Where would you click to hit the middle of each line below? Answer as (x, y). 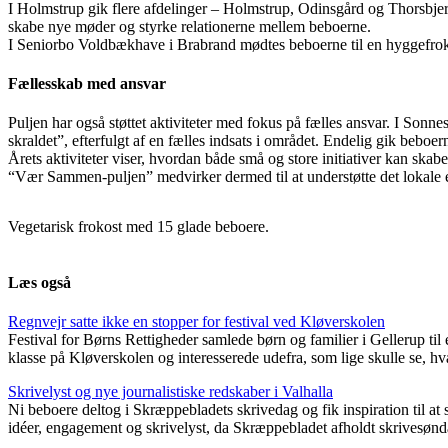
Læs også (39, 282)
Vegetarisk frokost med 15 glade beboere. (138, 227)
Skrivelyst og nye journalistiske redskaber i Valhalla (170, 391)
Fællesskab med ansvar (87, 84)
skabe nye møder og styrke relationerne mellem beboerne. (189, 26)
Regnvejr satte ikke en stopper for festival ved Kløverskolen (196, 321)
